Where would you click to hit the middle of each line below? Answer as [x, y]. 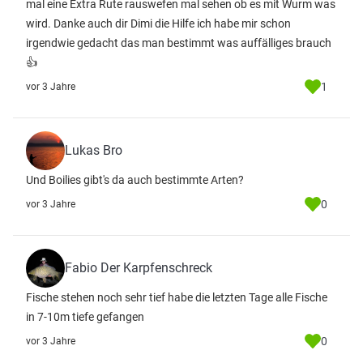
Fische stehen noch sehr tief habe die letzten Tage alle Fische [177, 297]
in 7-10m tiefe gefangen [85, 317]
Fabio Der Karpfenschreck [139, 268]
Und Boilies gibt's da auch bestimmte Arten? [135, 180]
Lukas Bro [94, 150]
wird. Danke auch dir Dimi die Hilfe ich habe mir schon [158, 23]
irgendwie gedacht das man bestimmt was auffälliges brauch [179, 43]
